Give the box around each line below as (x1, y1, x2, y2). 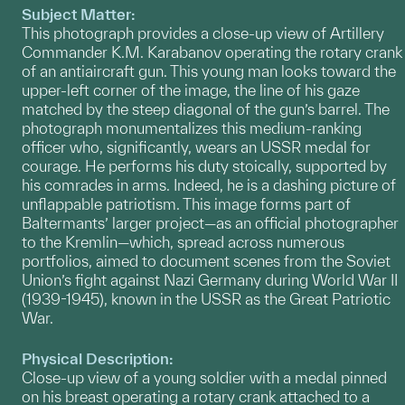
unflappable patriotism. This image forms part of (22, 194, 351, 212)
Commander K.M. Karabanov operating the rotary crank (22, 42, 402, 61)
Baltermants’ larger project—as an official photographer (22, 213, 399, 231)
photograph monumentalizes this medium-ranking (22, 118, 362, 137)
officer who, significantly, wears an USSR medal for (22, 137, 371, 155)
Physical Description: (22, 349, 174, 367)
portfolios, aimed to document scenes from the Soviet (22, 251, 391, 269)
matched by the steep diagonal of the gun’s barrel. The (22, 99, 390, 118)
